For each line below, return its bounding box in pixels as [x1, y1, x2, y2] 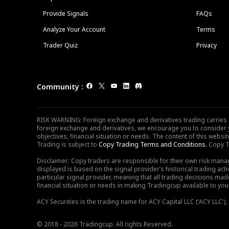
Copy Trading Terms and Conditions [99, 140, 205, 149]
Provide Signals [43, 9, 88, 18]
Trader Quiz [43, 41, 78, 50]
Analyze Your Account [43, 25, 105, 34]
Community [37, 82, 79, 91]
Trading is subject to [37, 140, 99, 149]
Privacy [196, 41, 217, 50]
